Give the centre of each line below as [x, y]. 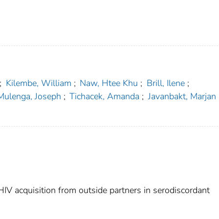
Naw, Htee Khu [109, 83]
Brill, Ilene [165, 83]
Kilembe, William [38, 83]
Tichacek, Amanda [105, 97]
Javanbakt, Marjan [182, 97]
